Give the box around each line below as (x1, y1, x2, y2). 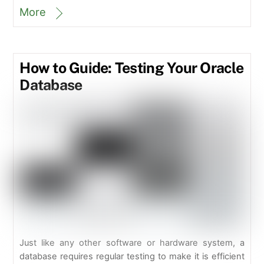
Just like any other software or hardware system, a (19, 237, 245, 249)
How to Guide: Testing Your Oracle (19, 58, 243, 77)
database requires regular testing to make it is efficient (19, 251, 245, 262)
